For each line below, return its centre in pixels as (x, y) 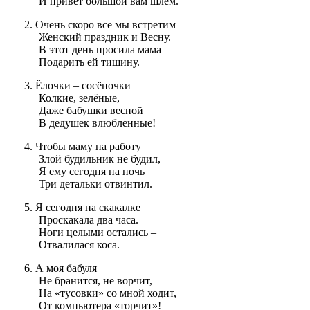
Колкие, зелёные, (79, 98)
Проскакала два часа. (89, 220)
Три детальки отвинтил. (95, 184)
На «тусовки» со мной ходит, (108, 293)
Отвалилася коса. (79, 245)
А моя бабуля (66, 268)
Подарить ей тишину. (89, 62)
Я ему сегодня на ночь (92, 172)
